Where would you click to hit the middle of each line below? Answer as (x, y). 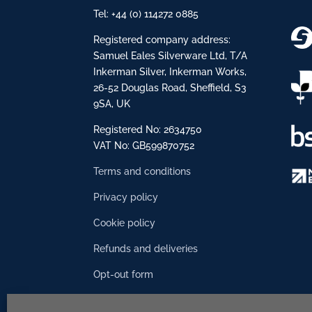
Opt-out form (124, 274)
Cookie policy (125, 223)
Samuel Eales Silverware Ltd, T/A (171, 55)
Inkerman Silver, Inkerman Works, (170, 71)
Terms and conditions (142, 171)
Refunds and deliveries (146, 248)
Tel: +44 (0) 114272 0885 (146, 14)
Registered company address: (162, 39)
